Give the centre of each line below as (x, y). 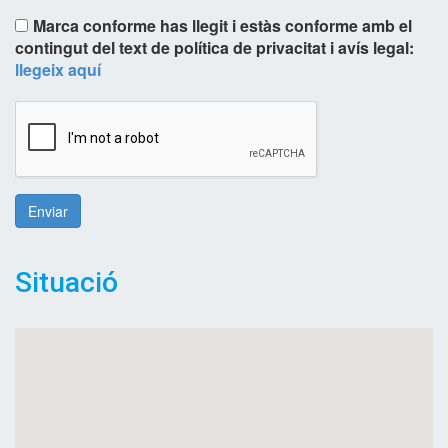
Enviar (48, 211)
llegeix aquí (58, 70)
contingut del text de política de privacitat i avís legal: (214, 48)
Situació (66, 283)
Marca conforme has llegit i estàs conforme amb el (222, 26)
